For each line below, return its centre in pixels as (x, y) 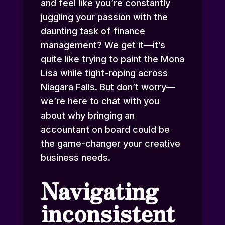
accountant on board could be (105, 130)
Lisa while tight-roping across (104, 73)
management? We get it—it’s (103, 45)
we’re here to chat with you (100, 101)
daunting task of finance (93, 31)
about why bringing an (87, 116)
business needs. (75, 158)
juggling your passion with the (104, 17)
